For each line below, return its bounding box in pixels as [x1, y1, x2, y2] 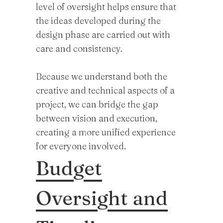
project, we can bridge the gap [36, 99, 158, 110]
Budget [36, 156, 102, 180]
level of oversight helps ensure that [36, 1, 176, 12]
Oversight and [36, 186, 168, 210]
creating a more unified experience [36, 126, 176, 138]
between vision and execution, [36, 112, 157, 124]
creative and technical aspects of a [36, 85, 175, 96]
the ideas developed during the [36, 15, 161, 26]
